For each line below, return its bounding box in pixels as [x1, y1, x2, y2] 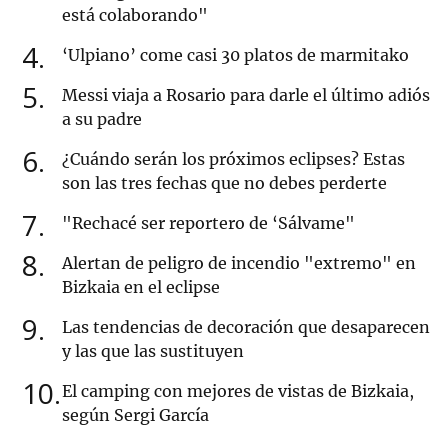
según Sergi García [62, 405, 209, 426]
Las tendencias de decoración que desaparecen [62, 317, 430, 338]
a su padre [62, 109, 142, 130]
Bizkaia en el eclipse [62, 277, 220, 298]
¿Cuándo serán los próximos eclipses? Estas [62, 149, 405, 170]
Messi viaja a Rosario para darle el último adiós [62, 85, 430, 106]
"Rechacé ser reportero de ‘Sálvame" [62, 213, 355, 234]
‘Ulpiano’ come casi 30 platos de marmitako [62, 45, 409, 66]
